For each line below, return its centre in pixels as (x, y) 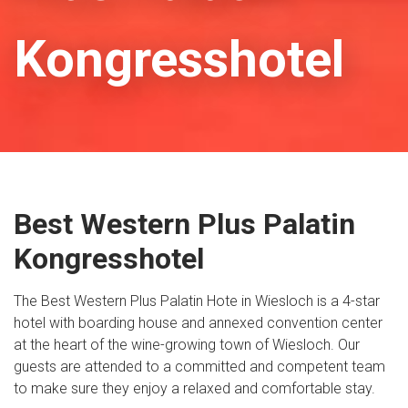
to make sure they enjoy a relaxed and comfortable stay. (194, 388)
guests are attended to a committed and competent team (199, 367)
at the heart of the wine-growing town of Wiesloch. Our (187, 345)
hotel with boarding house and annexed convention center (198, 323)
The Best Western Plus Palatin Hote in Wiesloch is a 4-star (197, 301)
